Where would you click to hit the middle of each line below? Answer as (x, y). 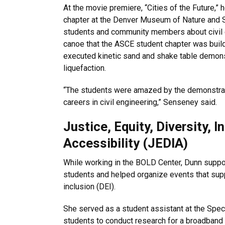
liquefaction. (85, 68)
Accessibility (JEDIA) (126, 143)
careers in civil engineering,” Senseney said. (141, 102)
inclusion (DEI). (94, 187)
